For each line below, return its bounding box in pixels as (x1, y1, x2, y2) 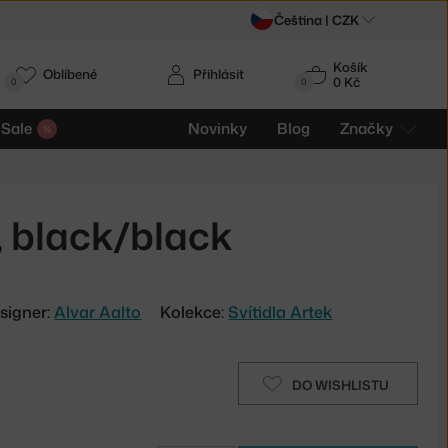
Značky (340, 118, 393, 139)
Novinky (188, 118, 247, 139)
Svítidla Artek (228, 300, 333, 323)
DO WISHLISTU (291, 375, 389, 394)
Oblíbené (43, 65, 98, 83)
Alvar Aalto (54, 300, 142, 323)
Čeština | (274, 11, 329, 29)
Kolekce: (160, 300, 229, 323)
